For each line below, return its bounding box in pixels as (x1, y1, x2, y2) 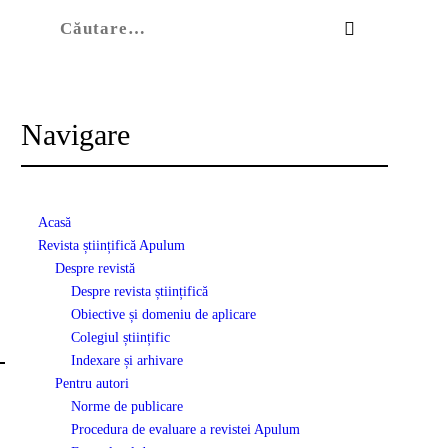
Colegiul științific (71, 329, 171, 345)
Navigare (21, 117, 130, 151)
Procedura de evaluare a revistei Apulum (71, 421, 301, 437)
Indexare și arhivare (71, 352, 184, 368)
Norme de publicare (71, 398, 184, 414)
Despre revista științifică (71, 283, 209, 299)
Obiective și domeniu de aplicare (71, 306, 257, 322)
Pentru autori (54, 375, 129, 391)
